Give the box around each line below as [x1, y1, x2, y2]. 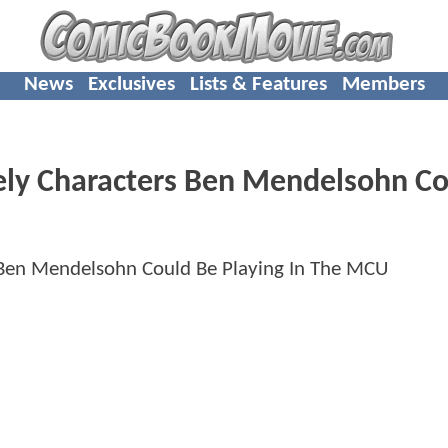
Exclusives [87, 73, 175, 95]
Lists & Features [189, 73, 327, 95]
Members [341, 73, 425, 95]
